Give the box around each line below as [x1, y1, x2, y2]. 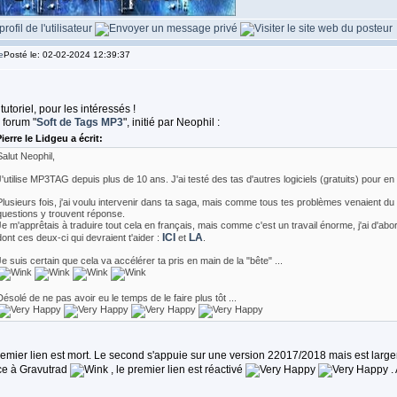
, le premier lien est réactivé [107, 363, 245, 376]
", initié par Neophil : [122, 116, 220, 128]
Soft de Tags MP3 [35, 116, 123, 128]
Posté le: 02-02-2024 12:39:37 [3, 50, 130, 59]
